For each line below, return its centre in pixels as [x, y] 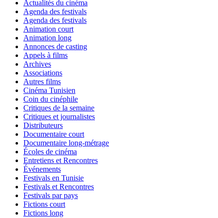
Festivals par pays [51, 195]
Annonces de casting [55, 46]
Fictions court [44, 204]
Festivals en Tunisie [54, 178]
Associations [43, 73]
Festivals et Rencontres [59, 186]
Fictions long [43, 213]
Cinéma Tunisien [49, 90]
